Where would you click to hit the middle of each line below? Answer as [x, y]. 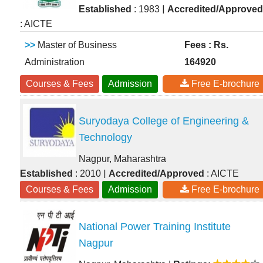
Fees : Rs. [206, 45]
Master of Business [76, 45]
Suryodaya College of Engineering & [164, 121]
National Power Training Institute [155, 227]
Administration [55, 62]
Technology [105, 138]
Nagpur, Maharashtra [122, 159]
